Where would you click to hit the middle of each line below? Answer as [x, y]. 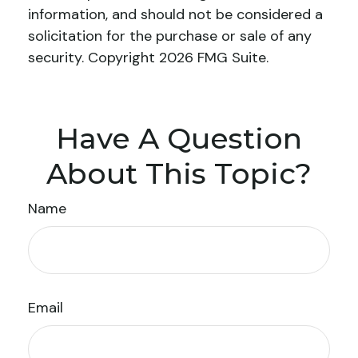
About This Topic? [179, 173]
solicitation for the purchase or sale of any [170, 36]
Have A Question [179, 138]
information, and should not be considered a [175, 14]
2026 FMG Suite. [214, 58]
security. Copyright [93, 58]
